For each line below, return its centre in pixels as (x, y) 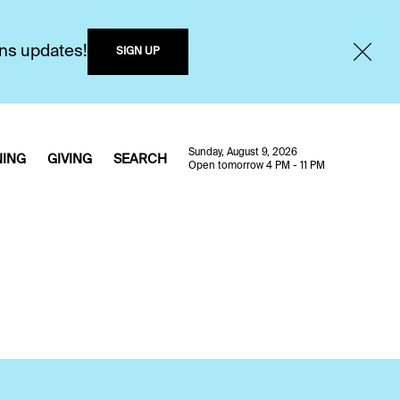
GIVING (70, 159)
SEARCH (140, 159)
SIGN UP (138, 52)
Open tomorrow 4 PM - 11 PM (257, 166)
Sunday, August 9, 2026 (243, 153)
